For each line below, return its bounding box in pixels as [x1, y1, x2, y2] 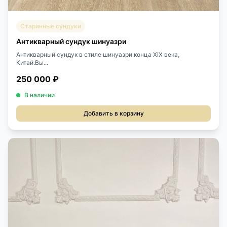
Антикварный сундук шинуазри [16, 36, 126, 46]
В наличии [24, 91, 55, 99]
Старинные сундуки [20, 22, 81, 30]
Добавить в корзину [83, 109, 144, 117]
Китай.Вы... [16, 58, 48, 66]
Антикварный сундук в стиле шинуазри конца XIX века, [16, 50, 179, 58]
